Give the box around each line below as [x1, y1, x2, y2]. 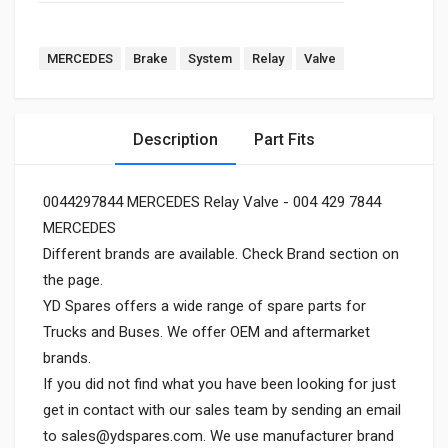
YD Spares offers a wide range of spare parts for [43, 297, 366, 315]
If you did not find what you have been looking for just [43, 375, 396, 393]
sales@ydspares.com [61, 427, 203, 445]
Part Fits [254, 130, 315, 149]
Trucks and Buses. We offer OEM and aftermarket [43, 323, 370, 341]
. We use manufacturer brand [203, 427, 394, 445]
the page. [43, 271, 103, 289]
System [188, 51, 232, 66]
